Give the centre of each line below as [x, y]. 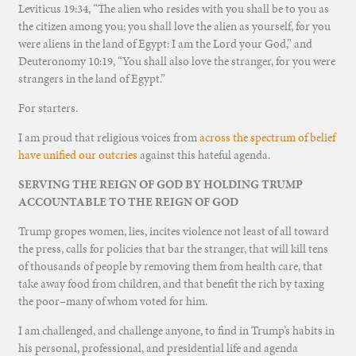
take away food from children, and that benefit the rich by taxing [171, 284]
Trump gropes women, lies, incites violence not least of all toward [173, 232]
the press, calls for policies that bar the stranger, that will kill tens [173, 249]
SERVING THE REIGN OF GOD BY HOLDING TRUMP [160, 185]
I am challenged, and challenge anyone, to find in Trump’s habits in [176, 331]
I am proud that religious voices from [108, 138]
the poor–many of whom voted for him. [112, 302]
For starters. [48, 108]
